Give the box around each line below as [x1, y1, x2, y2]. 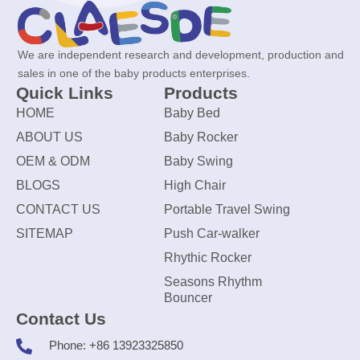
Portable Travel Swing [163, 202, 290, 217]
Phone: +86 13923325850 [48, 338, 183, 353]
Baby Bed [163, 106, 220, 121]
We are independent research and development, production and [18, 48, 344, 62]
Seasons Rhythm [163, 275, 262, 289]
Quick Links [16, 84, 113, 103]
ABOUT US [16, 130, 83, 145]
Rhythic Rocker [163, 251, 252, 265]
